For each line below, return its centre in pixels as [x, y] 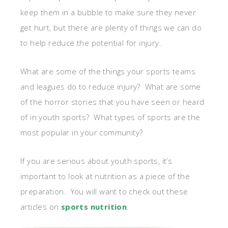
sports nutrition [94, 206]
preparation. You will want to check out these [104, 191]
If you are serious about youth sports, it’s [96, 161]
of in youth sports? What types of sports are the [110, 117]
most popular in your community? [82, 132]
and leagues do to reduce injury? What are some [111, 86]
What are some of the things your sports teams [108, 71]
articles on [41, 206]
